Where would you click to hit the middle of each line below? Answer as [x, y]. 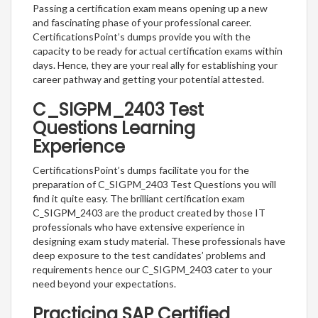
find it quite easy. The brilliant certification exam [139, 198]
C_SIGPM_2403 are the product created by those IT [149, 212]
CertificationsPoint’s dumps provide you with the [142, 36]
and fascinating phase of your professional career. [142, 22]
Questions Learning [114, 128]
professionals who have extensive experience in [139, 226]
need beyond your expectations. [104, 283]
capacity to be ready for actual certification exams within [158, 50]
